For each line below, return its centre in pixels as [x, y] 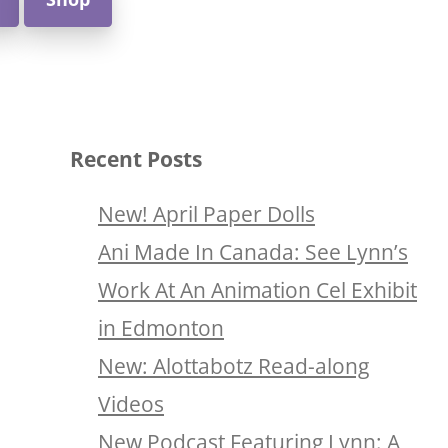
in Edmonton [161, 328]
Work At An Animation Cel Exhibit [257, 290]
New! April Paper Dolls [206, 214]
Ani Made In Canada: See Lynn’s [253, 252]
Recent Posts [136, 159]
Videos [131, 404]
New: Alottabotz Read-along [233, 366]
